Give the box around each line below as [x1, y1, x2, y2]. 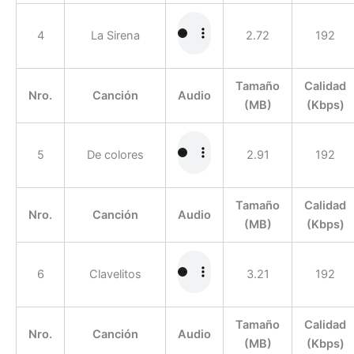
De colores [86, 147, 144, 162]
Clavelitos [88, 266, 141, 281]
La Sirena [90, 28, 140, 43]
